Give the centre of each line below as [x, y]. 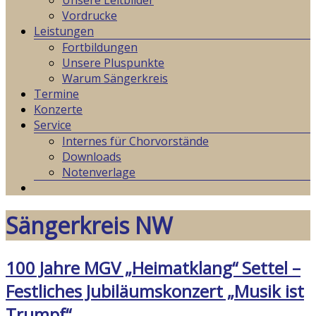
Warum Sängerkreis [115, 78]
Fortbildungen [100, 47]
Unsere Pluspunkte [113, 63]
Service [53, 125]
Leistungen [64, 31]
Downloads [92, 157]
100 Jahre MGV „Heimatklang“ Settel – [153, 267]
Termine [56, 94]
